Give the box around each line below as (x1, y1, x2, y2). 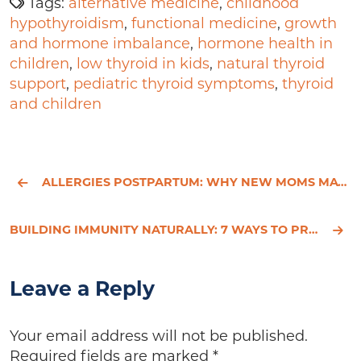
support (10, 77, 66, 93)
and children (10, 97, 102, 113)
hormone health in (197, 36, 333, 52)
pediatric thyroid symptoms (73, 77, 275, 93)
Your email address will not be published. (10, 329, 308, 345)
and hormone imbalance (10, 36, 190, 52)
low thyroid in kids (77, 56, 210, 73)
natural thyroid (217, 56, 325, 73)
